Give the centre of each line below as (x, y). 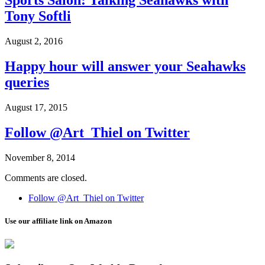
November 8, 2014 (40, 157)
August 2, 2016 (34, 41)
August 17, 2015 (36, 108)
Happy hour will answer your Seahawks (125, 67)
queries (27, 83)
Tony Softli (38, 16)
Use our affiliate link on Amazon (58, 221)
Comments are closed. (46, 177)
